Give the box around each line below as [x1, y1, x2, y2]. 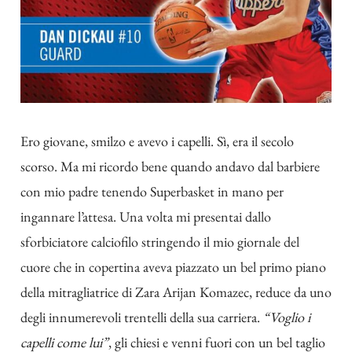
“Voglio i [263, 308, 310, 327]
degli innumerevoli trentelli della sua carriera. [20, 308, 263, 327]
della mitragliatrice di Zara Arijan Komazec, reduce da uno [20, 283, 332, 302]
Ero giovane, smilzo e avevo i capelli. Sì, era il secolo [20, 132, 294, 151]
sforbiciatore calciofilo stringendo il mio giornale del [20, 233, 299, 251]
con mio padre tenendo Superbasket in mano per [20, 182, 284, 201]
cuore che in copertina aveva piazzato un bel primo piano [20, 258, 326, 277]
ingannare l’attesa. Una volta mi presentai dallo [20, 207, 271, 226]
